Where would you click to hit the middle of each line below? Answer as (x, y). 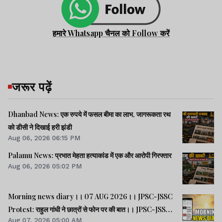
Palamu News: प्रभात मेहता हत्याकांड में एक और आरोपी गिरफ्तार (90, 155)
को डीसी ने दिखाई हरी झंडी (40, 127)
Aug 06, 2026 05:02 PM (45, 166)
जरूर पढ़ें (32, 86)
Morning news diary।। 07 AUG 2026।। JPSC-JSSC (90, 196)
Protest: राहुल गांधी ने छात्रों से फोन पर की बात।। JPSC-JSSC (89, 209)
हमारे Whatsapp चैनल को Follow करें (111, 33)
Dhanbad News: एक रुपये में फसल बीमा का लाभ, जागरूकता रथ (89, 114)
